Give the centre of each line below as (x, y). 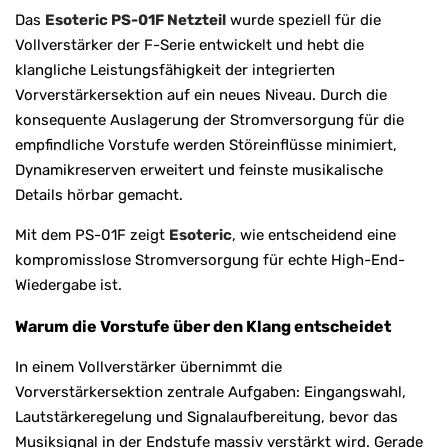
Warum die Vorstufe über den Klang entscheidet (203, 326)
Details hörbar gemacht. (99, 194)
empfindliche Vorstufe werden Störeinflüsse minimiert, (206, 144)
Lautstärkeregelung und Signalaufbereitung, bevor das (206, 416)
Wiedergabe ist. (68, 284)
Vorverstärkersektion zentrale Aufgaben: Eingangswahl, (210, 391)
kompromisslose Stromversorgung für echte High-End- (210, 259)
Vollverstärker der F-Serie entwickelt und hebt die (189, 44)
